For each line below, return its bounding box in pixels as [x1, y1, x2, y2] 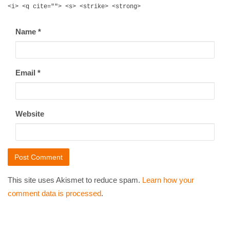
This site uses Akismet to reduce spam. [8, 175, 142, 184]
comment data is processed [8, 188, 101, 198]
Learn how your [142, 175, 194, 184]
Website [15, 109, 44, 118]
